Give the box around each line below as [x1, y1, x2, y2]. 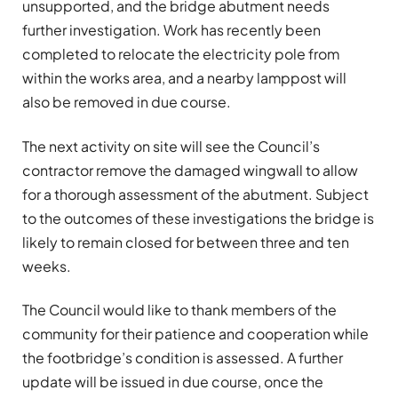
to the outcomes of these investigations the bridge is [22, 208, 374, 227]
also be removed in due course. [22, 92, 231, 112]
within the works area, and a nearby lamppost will [22, 68, 346, 88]
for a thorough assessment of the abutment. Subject [22, 184, 369, 203]
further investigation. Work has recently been [22, 20, 321, 40]
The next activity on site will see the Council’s [22, 136, 320, 155]
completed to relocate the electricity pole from [22, 44, 339, 64]
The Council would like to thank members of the [22, 299, 337, 319]
